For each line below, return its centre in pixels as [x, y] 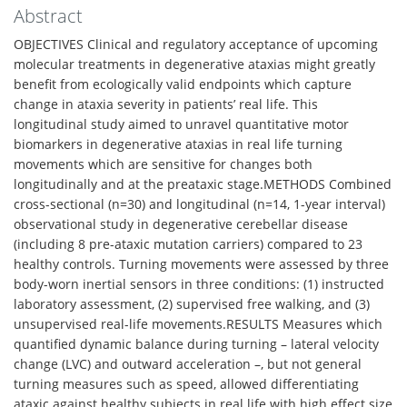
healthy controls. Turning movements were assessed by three [201, 264]
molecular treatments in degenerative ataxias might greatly [194, 64]
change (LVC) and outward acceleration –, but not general [188, 364]
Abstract [48, 16]
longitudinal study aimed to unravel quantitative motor [181, 124]
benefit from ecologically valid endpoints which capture [183, 84]
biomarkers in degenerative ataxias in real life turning [178, 144]
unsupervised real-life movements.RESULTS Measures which [198, 324]
